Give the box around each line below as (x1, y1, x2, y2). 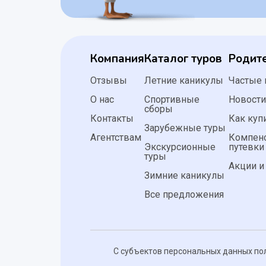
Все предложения (144, 189, 224, 201)
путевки (229, 141, 265, 153)
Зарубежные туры (144, 122, 226, 134)
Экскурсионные (144, 141, 216, 153)
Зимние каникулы (144, 170, 224, 182)
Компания (90, 51, 144, 67)
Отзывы (90, 75, 127, 87)
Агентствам (90, 132, 141, 144)
